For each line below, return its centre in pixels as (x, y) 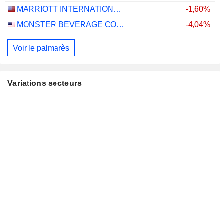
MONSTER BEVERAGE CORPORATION (120, 25)
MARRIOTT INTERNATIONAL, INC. (117, 9)
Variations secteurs (45, 83)
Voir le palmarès (41, 48)
